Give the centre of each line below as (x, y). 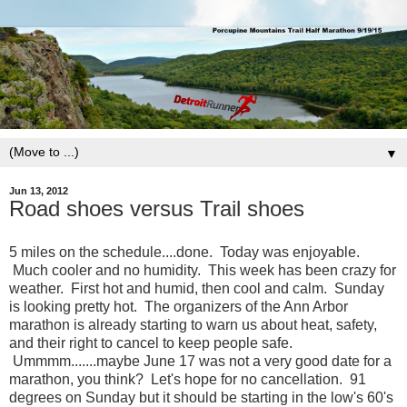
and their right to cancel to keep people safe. (151, 342)
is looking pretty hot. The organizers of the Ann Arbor (179, 306)
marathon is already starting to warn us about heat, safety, (193, 324)
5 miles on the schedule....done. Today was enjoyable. (184, 252)
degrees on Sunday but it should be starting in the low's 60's (201, 397)
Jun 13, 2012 (39, 191)
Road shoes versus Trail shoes (157, 209)
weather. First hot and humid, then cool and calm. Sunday (197, 288)
